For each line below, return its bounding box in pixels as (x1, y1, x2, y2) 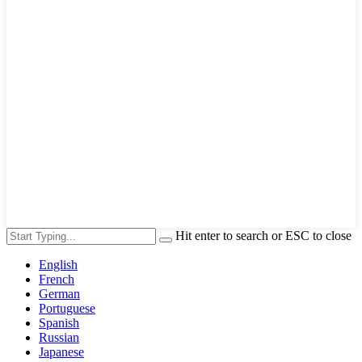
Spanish (39, 315, 79, 330)
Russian (39, 330, 79, 344)
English (39, 257, 78, 271)
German (39, 286, 80, 301)
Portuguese (39, 301, 95, 315)
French (39, 271, 74, 286)
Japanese (39, 344, 84, 359)
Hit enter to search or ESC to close (175, 228, 351, 242)
